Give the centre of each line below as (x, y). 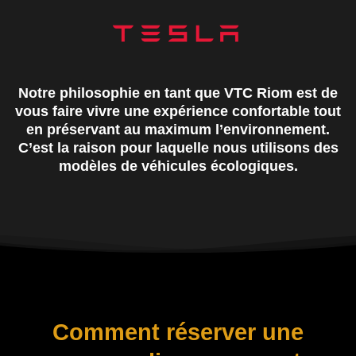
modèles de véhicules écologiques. (178, 166)
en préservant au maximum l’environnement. (178, 129)
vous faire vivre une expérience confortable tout (178, 111)
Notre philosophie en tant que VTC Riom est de (178, 93)
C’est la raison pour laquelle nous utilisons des (178, 147)
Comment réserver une (178, 332)
